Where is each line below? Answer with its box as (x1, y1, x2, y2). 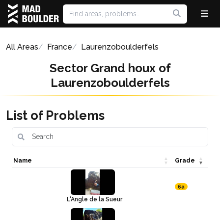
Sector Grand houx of (49, 61, 171, 75)
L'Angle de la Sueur (67, 196, 122, 203)
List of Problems (6, 108, 105, 123)
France (47, 42, 72, 52)
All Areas (6, 42, 38, 52)
